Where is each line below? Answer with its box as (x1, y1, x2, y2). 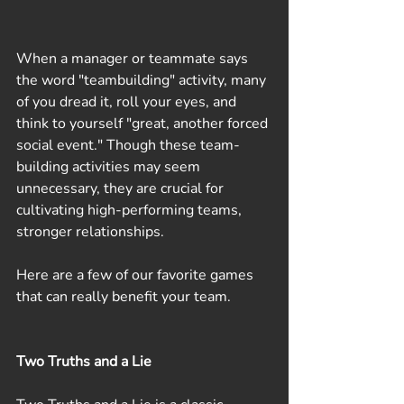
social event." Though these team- (16, 134, 240, 155)
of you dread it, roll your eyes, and (16, 91, 240, 112)
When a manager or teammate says (16, 48, 252, 69)
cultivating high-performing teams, (16, 199, 245, 220)
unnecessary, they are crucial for (16, 178, 227, 198)
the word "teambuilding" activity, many (16, 69, 270, 90)
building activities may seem (16, 156, 204, 177)
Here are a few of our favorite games (16, 264, 257, 285)
